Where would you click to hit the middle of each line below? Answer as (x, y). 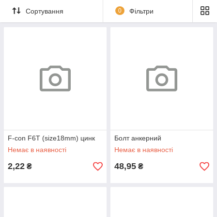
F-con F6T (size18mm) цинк (51, 138)
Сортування (45, 11)
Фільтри (141, 11)
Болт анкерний (138, 138)
